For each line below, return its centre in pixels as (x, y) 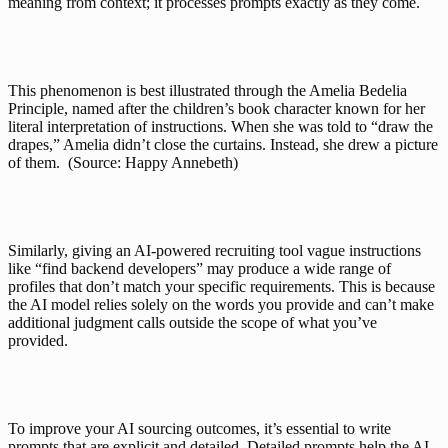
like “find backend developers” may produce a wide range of (199, 268)
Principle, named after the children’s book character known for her (216, 108)
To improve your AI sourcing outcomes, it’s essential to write (199, 428)
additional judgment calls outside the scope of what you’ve (192, 322)
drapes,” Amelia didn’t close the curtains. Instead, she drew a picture (223, 144)
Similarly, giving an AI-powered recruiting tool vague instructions (214, 250)
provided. (38, 340)
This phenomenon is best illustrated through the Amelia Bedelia (207, 90)
